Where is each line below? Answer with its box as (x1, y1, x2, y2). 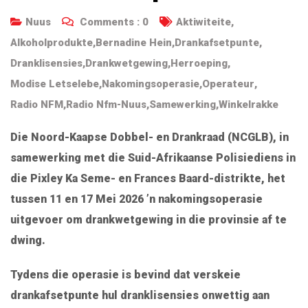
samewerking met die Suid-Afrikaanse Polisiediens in (10, 151, 296, 164)
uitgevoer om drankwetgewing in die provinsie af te (10, 212, 287, 226)
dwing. (10, 233, 45, 247)
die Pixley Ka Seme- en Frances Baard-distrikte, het (10, 171, 285, 185)
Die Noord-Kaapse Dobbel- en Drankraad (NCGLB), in (10, 130, 289, 144)
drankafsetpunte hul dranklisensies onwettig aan (10, 288, 269, 302)
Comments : (77, 15, 142, 28)
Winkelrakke (219, 98, 278, 111)
